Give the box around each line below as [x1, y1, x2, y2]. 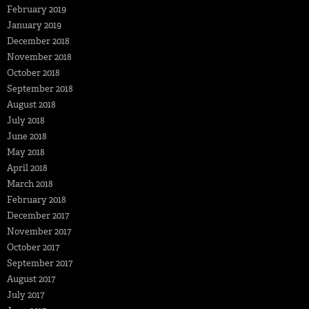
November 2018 [7, 50, 72, 63]
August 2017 [7, 272, 55, 285]
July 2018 [7, 114, 45, 126]
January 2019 [7, 19, 61, 31]
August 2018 [7, 98, 56, 110]
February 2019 [7, 3, 66, 15]
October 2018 [7, 66, 60, 79]
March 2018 [7, 177, 53, 190]
